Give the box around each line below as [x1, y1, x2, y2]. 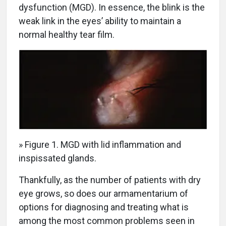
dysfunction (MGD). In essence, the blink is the [19, 2, 205, 13]
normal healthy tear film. [19, 29, 115, 40]
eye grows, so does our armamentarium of [19, 188, 188, 199]
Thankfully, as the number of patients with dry [19, 175, 201, 186]
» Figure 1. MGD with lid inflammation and [19, 139, 181, 150]
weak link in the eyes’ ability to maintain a [19, 16, 181, 27]
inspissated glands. [19, 153, 96, 164]
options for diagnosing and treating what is [19, 202, 189, 213]
